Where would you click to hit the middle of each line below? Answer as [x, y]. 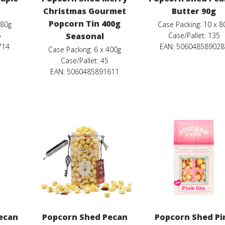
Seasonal [85, 36]
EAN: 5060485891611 [85, 71]
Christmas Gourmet [85, 11]
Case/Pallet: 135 [194, 35]
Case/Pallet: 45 [85, 60]
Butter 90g [194, 11]
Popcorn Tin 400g [85, 23]
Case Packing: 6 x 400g [85, 49]
